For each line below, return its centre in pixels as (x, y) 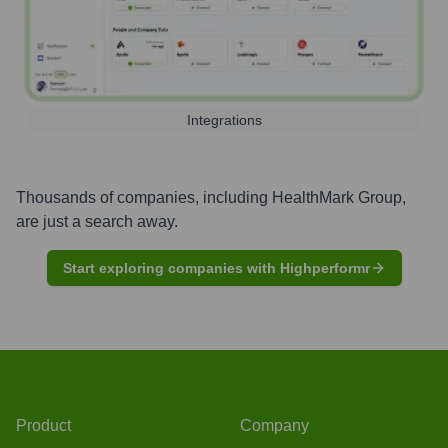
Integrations (224, 119)
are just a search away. (97, 221)
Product (43, 425)
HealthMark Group (337, 197)
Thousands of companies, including (144, 197)
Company (274, 425)
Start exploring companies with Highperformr (216, 267)
